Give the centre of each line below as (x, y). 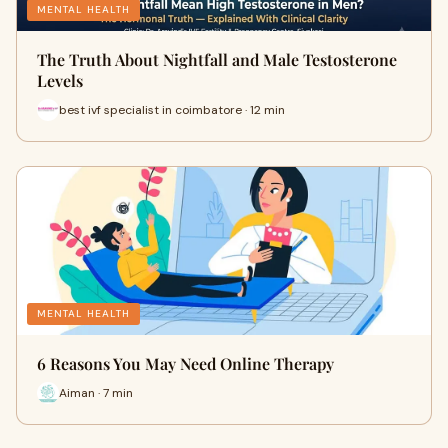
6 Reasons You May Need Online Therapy (185, 364)
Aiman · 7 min (96, 392)
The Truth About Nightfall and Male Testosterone (217, 60)
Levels (60, 81)
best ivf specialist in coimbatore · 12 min (172, 109)
